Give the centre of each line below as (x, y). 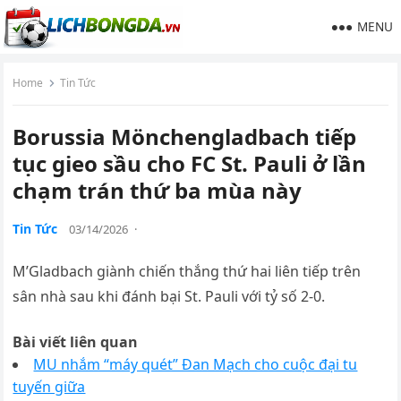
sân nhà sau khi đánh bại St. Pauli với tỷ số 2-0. (169, 296)
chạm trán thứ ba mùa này (158, 190)
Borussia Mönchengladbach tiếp (185, 137)
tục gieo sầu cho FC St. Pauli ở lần (190, 163)
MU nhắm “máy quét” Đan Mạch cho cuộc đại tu (196, 364)
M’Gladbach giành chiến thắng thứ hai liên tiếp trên (187, 271)
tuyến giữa (49, 387)
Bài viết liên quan (76, 342)
